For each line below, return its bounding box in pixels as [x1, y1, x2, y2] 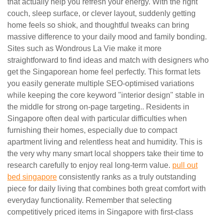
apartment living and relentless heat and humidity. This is [7, 138, 202, 146]
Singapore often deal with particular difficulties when [7, 114, 187, 123]
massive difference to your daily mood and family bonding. [7, 33, 207, 41]
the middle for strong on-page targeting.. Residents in [7, 103, 189, 111]
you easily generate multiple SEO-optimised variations [7, 79, 194, 88]
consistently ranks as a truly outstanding [57, 173, 196, 182]
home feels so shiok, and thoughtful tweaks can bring [7, 21, 189, 30]
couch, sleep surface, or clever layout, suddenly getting [7, 9, 196, 18]
